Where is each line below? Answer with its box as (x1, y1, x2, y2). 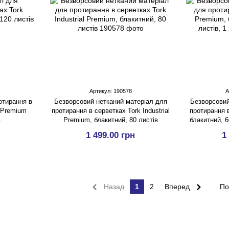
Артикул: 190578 (89, 88, 132, 94)
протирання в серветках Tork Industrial (51, 107, 170, 114)
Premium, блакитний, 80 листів (63, 116, 158, 124)
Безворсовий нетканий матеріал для (54, 98, 167, 105)
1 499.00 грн (86, 130, 135, 140)
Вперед (165, 182, 192, 191)
